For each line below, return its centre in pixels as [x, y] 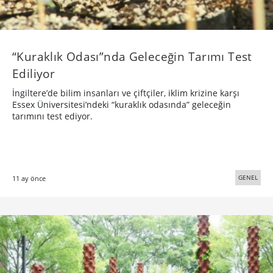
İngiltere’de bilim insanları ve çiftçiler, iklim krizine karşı [126, 93]
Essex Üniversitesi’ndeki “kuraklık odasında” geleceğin [122, 105]
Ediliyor [34, 74]
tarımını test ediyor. [52, 116]
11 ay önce [29, 179]
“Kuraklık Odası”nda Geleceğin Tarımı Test [132, 57]
